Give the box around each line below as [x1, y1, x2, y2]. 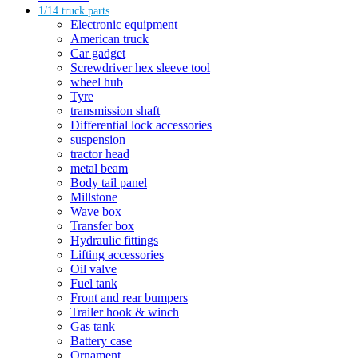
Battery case [70, 334, 132, 348]
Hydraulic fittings [70, 233, 158, 248]
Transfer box [70, 219, 134, 233]
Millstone [70, 190, 117, 205]
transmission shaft [70, 104, 160, 118]
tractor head [70, 147, 129, 161]
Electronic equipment [70, 18, 177, 32]
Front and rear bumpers [70, 291, 188, 305]
